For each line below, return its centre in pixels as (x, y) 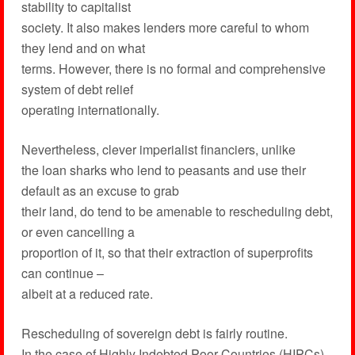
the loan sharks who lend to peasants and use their (163, 170)
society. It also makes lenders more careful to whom (165, 27)
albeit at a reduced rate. (87, 294)
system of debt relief (77, 89)
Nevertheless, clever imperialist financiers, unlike (158, 149)
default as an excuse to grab (100, 191)
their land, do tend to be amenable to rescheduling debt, (177, 211)
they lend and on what (83, 48)
